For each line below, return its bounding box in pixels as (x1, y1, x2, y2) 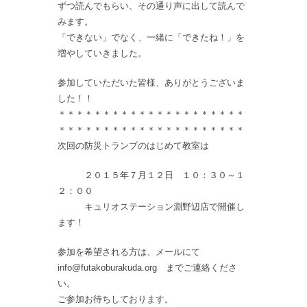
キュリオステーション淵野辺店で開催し (58, 201, 245, 212)
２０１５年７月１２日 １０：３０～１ (58, 170, 245, 181)
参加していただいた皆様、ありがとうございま (58, 77, 245, 88)
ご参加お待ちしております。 (58, 294, 173, 305)
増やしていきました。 (58, 48, 147, 59)
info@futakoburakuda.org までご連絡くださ (58, 262, 237, 273)
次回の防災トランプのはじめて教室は (58, 140, 209, 151)
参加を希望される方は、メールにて (58, 247, 209, 258)
